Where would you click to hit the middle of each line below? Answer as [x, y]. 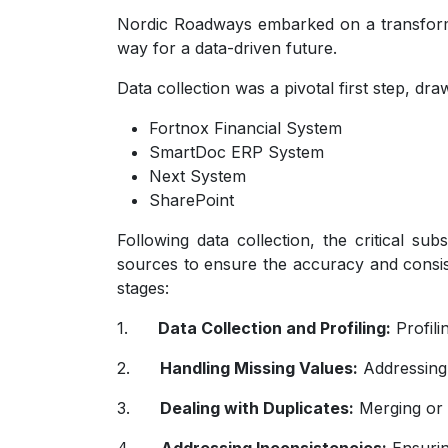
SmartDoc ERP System [236, 151]
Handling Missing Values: [259, 367]
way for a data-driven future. [227, 47]
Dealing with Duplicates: [257, 407]
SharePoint [191, 199]
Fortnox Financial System [245, 127]
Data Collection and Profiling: [274, 327]
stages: [143, 287]
